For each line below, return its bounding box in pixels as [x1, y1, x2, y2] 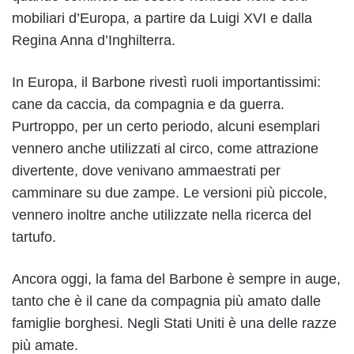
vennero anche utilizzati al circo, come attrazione [12, 141, 318, 157]
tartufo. [12, 229, 56, 246]
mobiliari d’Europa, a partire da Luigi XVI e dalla [12, 10, 312, 27]
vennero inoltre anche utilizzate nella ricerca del [12, 207, 311, 224]
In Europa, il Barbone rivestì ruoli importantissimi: [12, 74, 321, 91]
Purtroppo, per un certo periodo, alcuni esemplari [12, 119, 320, 135]
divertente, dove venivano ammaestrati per [12, 163, 281, 179]
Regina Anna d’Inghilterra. [12, 32, 175, 49]
